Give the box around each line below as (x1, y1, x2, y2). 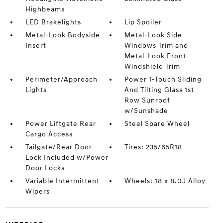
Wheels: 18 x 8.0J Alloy (124, 176, 206, 185)
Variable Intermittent (25, 176, 100, 185)
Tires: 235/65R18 (124, 142, 183, 151)
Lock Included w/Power (25, 153, 109, 162)
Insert (25, 41, 46, 50)
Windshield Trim (124, 62, 181, 71)
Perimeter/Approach (25, 75, 98, 84)
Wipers (25, 187, 50, 196)
